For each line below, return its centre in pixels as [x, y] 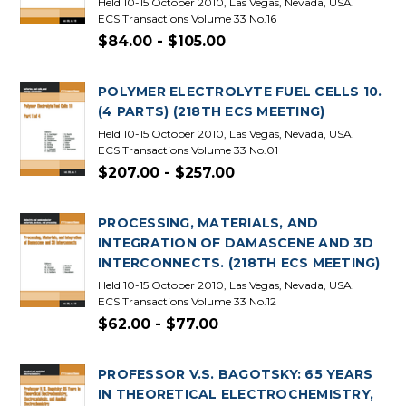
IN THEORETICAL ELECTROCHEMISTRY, [236, 394]
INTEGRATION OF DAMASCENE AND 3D [236, 243]
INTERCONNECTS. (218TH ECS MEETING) [239, 263]
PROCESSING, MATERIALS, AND [208, 223]
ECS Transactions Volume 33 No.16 [187, 19]
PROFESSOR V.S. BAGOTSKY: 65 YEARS [236, 374]
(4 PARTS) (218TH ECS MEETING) [212, 111]
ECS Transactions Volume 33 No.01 [188, 150]
